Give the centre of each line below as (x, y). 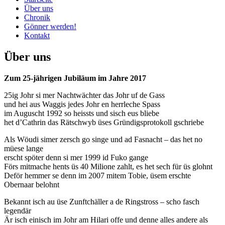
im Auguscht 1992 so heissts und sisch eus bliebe (82, 113)
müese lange (24, 148)
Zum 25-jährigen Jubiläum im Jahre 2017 (75, 78)
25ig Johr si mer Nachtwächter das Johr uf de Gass (84, 95)
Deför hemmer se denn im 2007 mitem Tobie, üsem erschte (97, 175)
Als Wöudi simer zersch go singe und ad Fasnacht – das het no (103, 139)
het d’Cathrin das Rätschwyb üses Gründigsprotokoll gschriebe (104, 122)
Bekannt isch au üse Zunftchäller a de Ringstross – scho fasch (102, 201)
